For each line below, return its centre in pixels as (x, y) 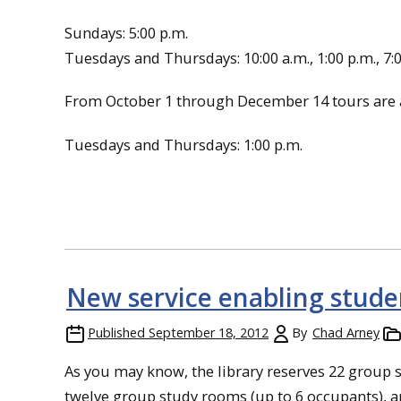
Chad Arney (346, 332)
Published (116, 332)
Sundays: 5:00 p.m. (126, 32)
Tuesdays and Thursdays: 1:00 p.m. (183, 144)
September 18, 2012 (209, 332)
